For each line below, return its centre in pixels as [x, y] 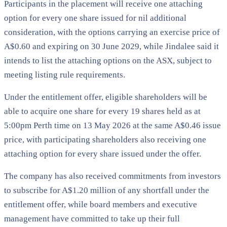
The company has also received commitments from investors [112, 176]
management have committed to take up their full [92, 218]
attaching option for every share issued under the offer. [103, 154]
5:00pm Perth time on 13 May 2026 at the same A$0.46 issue [112, 125]
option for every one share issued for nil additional [95, 18]
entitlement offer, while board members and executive [101, 204]
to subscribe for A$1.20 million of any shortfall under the [107, 190]
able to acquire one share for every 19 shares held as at [102, 111]
